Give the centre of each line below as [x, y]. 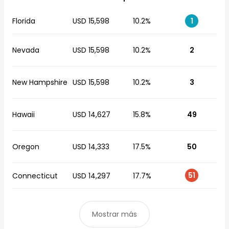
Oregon [26, 147]
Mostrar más [114, 214]
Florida [24, 21]
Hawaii [24, 114]
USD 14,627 [91, 114]
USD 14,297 [91, 176]
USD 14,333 [91, 147]
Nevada [26, 50]
